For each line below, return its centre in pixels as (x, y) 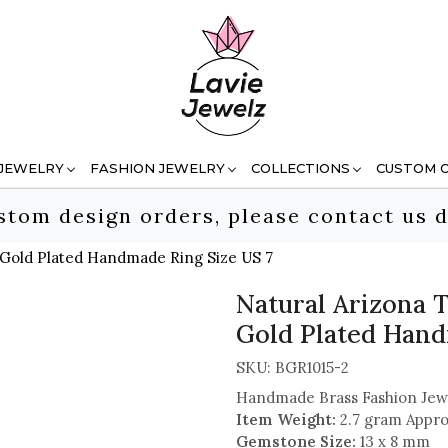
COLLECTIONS (300, 167)
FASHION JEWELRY (157, 167)
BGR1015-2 (312, 367)
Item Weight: (286, 419)
